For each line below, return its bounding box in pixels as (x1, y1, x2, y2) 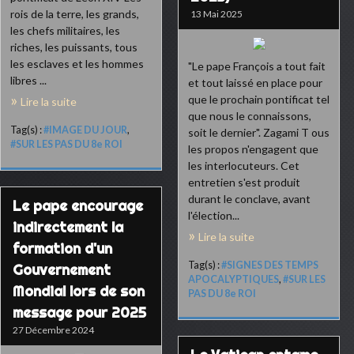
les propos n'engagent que (188, 142, 318, 156)
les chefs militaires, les (10, 24, 120, 37)
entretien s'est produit (188, 175, 300, 189)
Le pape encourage (13, 197, 143, 215)
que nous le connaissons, (188, 109, 311, 122)
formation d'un (13, 239, 112, 258)
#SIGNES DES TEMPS (221, 259, 318, 271)
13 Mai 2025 (190, 8, 243, 20)
